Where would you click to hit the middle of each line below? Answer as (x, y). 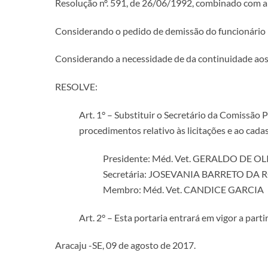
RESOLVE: (76, 87)
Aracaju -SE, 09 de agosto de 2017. (125, 245)
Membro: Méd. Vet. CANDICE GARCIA (183, 189)
